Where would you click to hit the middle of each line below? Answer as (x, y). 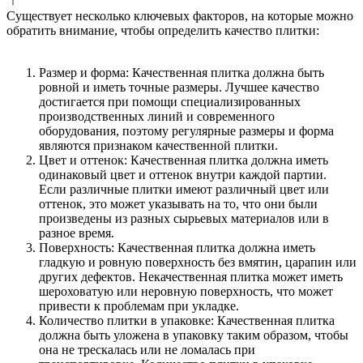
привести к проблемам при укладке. (139, 305)
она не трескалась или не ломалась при (147, 349)
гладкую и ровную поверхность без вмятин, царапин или (198, 262)
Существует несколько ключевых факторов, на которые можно (180, 15)
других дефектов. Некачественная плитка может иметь (191, 276)
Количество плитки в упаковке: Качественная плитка (187, 320)
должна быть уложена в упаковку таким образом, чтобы (194, 335)
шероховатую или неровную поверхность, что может (186, 291)
